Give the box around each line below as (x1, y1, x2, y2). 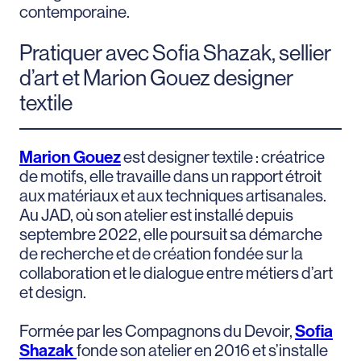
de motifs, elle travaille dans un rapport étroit (19, 167, 322, 187)
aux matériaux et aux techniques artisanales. (19, 186, 326, 206)
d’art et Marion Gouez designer (19, 64, 293, 90)
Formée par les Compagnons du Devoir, (19, 322, 295, 342)
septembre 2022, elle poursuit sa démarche (19, 225, 322, 245)
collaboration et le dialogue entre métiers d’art (19, 263, 333, 284)
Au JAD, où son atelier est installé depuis (19, 205, 293, 226)
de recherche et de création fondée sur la (19, 244, 303, 264)
